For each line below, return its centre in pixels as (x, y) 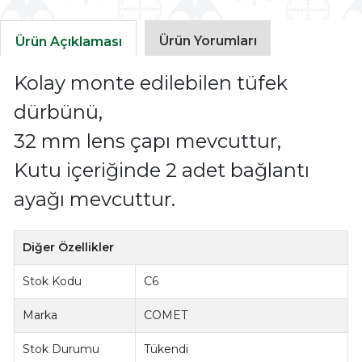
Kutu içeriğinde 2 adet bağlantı (161, 170)
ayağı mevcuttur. (94, 200)
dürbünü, (58, 112)
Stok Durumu (61, 349)
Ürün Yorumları (208, 40)
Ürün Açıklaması (68, 41)
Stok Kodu (53, 282)
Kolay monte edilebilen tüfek (150, 83)
